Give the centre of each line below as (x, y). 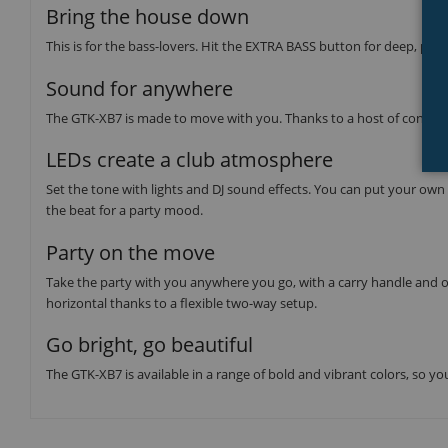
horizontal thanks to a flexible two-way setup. (181, 302)
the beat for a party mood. (124, 210)
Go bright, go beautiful (149, 345)
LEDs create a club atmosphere (189, 160)
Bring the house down (147, 17)
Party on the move (130, 252)
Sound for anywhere (139, 88)
